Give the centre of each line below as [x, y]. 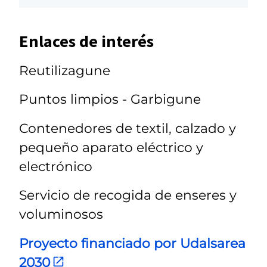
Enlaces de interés [86, 41]
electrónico [56, 166]
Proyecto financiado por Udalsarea [132, 243]
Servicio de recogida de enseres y [128, 195]
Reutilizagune [65, 70]
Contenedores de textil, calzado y [128, 128]
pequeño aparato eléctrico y [111, 147]
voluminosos [61, 214]
